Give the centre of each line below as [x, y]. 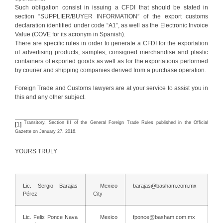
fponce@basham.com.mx [164, 217]
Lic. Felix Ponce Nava [50, 217]
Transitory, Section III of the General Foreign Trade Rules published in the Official [115, 123]
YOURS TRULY [36, 151]
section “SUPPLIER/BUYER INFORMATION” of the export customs [111, 16]
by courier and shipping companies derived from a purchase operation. [111, 70]
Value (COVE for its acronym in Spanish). [70, 34]
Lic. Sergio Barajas [50, 185]
